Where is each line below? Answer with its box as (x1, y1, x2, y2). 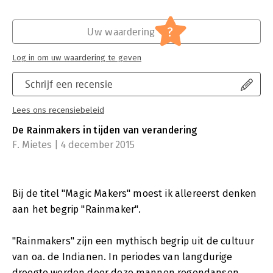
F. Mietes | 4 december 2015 (12, 138, 135, 151)
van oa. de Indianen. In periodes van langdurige (12, 250, 233, 263)
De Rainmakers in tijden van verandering (12, 124, 197, 136)
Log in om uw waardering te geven (12, 52, 141, 63)
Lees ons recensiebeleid (12, 105, 104, 115)
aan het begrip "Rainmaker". (12, 203, 141, 215)
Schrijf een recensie (25, 77, 113, 90)
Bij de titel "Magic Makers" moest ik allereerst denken (12, 187, 257, 199)
